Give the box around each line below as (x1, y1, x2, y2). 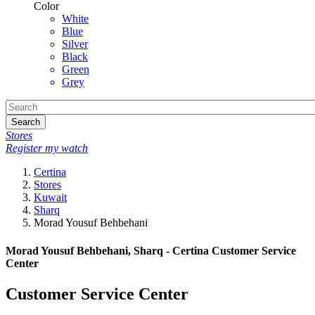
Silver (62, 38, 88, 51)
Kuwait (34, 191, 67, 204)
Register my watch (6, 142, 88, 155)
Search (11, 117, 40, 128)
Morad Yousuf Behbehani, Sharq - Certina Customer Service (6, 244, 296, 257)
